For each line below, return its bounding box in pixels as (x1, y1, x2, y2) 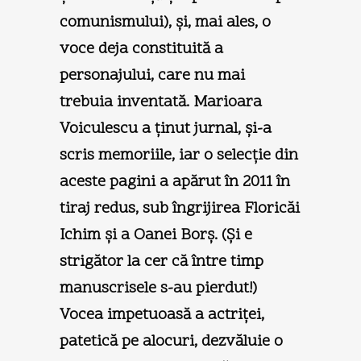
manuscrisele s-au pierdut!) (60, 276, 257, 300)
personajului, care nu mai (60, 64, 245, 87)
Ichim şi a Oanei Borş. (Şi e (60, 223, 252, 247)
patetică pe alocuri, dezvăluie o (60, 330, 283, 353)
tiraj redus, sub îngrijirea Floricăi (60, 197, 300, 220)
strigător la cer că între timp (60, 250, 263, 273)
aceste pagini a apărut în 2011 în (60, 170, 290, 193)
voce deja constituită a (60, 37, 223, 60)
